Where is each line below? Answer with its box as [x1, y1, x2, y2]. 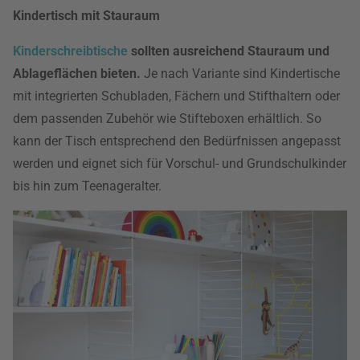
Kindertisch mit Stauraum [13, 8, 160, 23]
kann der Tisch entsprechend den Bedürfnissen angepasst [13, 133, 341, 149]
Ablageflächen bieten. [13, 66, 141, 81]
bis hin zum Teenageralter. [13, 178, 162, 194]
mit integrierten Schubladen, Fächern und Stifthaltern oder [13, 88, 340, 104]
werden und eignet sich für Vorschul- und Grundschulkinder [13, 156, 346, 171]
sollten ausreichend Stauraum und [128, 43, 329, 59]
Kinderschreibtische [13, 43, 128, 59]
